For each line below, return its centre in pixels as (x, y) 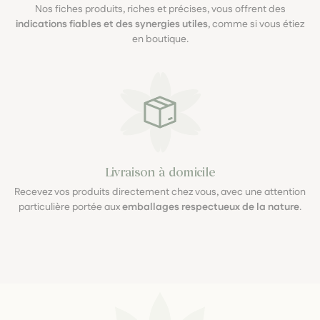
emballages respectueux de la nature (211, 207)
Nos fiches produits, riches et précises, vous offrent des (160, 10)
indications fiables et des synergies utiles (112, 25)
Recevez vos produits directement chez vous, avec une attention (160, 192)
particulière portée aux (70, 207)
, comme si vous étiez (256, 25)
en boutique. (160, 40)
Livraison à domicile (160, 173)
